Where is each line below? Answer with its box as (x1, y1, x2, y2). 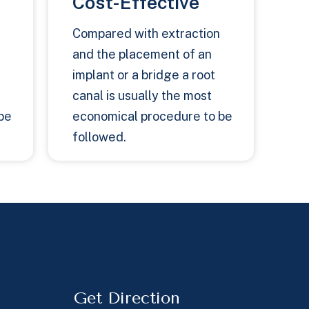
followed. (72, 130, 126, 145)
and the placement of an (72, 47, 212, 62)
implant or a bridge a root (72, 68, 215, 83)
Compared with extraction (72, 26, 220, 41)
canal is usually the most (72, 88, 212, 103)
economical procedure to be (72, 109, 232, 124)
